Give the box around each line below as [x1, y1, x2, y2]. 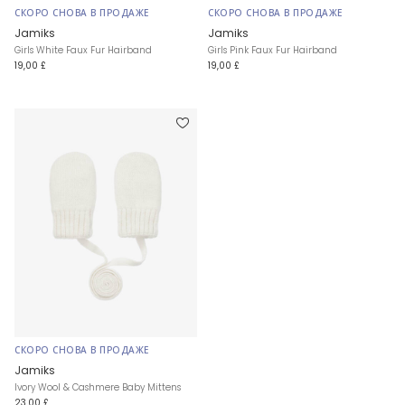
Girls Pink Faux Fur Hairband [208, 43, 337, 58]
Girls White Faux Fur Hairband [14, 43, 152, 58]
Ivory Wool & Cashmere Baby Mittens [14, 380, 181, 394]
